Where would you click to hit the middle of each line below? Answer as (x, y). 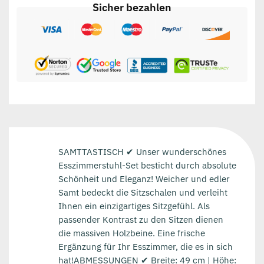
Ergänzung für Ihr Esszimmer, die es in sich (145, 247)
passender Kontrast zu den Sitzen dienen (141, 220)
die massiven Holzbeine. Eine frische (131, 233)
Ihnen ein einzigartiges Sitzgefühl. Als (134, 206)
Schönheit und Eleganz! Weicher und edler (144, 179)
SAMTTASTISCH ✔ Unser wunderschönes (142, 152)
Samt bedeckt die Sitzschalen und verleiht (143, 193)
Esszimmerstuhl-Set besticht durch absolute (147, 166)
